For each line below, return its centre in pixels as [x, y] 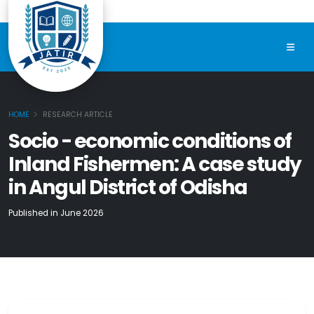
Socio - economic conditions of [150, 142]
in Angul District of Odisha [128, 188]
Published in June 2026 [56, 213]
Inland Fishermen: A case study [155, 165]
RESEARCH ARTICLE [78, 115]
